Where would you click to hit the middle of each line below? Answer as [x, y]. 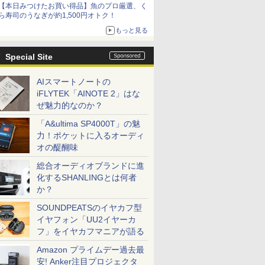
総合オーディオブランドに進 [91, 166]
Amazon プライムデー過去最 [91, 250]
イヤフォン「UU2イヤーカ [86, 219]
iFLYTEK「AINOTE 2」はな [88, 93]
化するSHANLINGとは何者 [87, 177]
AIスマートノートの [74, 82]
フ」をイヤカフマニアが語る [91, 231]
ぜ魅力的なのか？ [70, 105]
